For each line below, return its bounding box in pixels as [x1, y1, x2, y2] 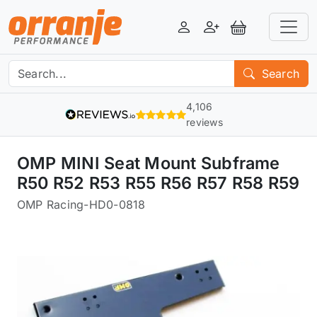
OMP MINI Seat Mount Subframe [17, 153, 280, 173]
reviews [186, 116, 223, 128]
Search [258, 67, 299, 81]
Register [210, 27, 255, 42]
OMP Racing [17, 197, 84, 212]
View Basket [237, 27, 305, 42]
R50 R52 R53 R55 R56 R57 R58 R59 [17, 173, 300, 193]
